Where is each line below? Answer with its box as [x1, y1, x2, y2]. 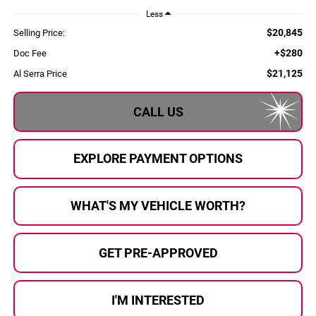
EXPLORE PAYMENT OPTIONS [73, 151, 243, 166]
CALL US [133, 104, 183, 119]
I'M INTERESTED [111, 292, 205, 308]
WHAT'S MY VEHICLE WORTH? [71, 198, 245, 214]
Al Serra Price [13, 68, 67, 80]
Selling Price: [13, 28, 65, 39]
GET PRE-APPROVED [98, 245, 218, 260]
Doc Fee [13, 48, 47, 59]
